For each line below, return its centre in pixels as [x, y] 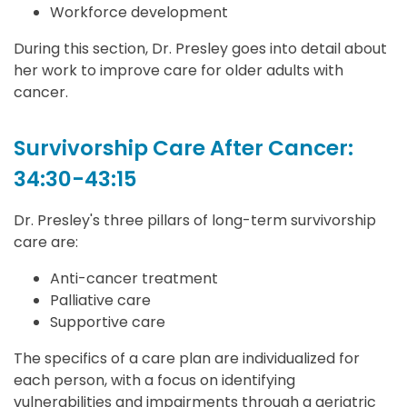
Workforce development [141, 12]
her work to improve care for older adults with [179, 70]
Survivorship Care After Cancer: [184, 148]
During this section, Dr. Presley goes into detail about [200, 49]
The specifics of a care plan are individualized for [187, 358]
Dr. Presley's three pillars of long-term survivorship [195, 220]
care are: [48, 242]
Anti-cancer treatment [136, 278]
